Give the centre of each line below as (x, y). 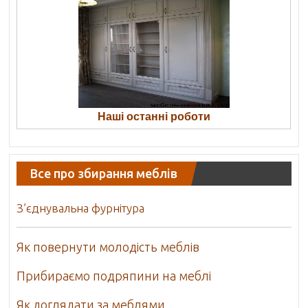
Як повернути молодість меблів (108, 247)
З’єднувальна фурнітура (81, 208)
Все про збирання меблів (104, 174)
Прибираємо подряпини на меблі (114, 276)
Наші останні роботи (154, 117)
